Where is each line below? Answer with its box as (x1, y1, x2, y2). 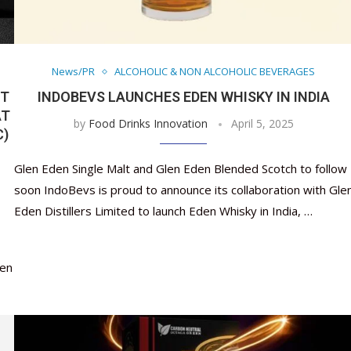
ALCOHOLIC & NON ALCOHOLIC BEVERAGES (114, 64, 316, 79)
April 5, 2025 (230, 116, 294, 132)
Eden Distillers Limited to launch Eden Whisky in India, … (13, 203, 313, 219)
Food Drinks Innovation (88, 116, 208, 132)
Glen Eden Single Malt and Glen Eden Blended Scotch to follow (13, 161, 347, 177)
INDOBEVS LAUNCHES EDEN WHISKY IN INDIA (37, 89, 330, 106)
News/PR (52, 64, 96, 79)
